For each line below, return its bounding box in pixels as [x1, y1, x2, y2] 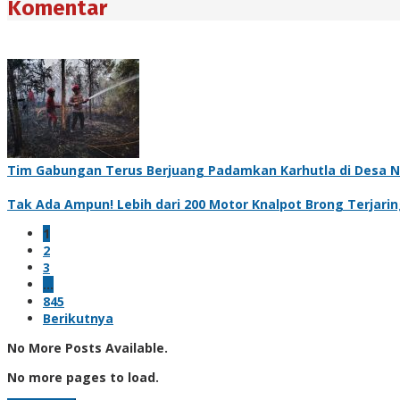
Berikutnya [43, 309, 113, 327]
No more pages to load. [7, 368, 159, 386]
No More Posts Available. [7, 338, 168, 356]
